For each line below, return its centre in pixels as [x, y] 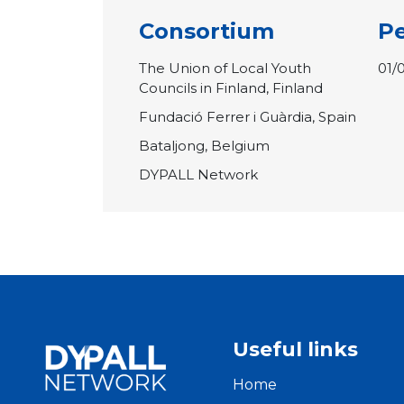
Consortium [207, 31]
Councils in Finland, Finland [231, 87]
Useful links [296, 349]
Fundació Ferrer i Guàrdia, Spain [248, 116]
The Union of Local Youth [225, 68]
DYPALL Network [198, 174]
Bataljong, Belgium [204, 145]
